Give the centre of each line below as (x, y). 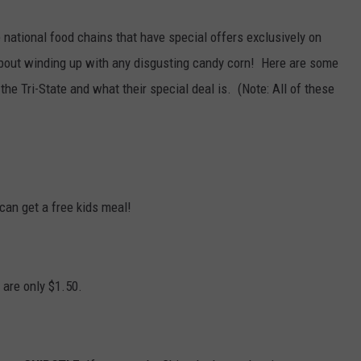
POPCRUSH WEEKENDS (85, 129)
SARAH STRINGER (73, 48)
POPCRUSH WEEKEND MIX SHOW (108, 169)
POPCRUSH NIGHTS (77, 8)
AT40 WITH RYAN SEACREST (96, 89)
